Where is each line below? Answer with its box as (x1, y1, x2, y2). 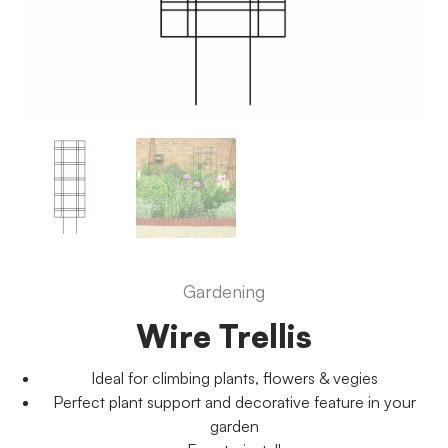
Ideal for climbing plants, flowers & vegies (90, 368, 378, 388)
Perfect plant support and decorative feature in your (52, 392, 416, 412)
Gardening (183, 280, 265, 302)
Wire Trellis (136, 316, 312, 356)
